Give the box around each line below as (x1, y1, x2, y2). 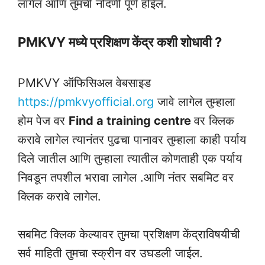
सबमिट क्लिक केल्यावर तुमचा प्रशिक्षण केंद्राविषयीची (18, 227, 240, 241)
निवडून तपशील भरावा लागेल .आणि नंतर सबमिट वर (18, 170, 234, 185)
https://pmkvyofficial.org (18, 94, 154, 109)
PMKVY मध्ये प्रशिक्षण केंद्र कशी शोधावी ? (18, 34, 222, 50)
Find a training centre (69, 113, 194, 128)
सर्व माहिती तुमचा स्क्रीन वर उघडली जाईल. (18, 245, 203, 260)
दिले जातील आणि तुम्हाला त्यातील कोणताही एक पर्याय (18, 151, 242, 166)
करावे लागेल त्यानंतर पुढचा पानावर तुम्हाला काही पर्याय (18, 132, 246, 147)
